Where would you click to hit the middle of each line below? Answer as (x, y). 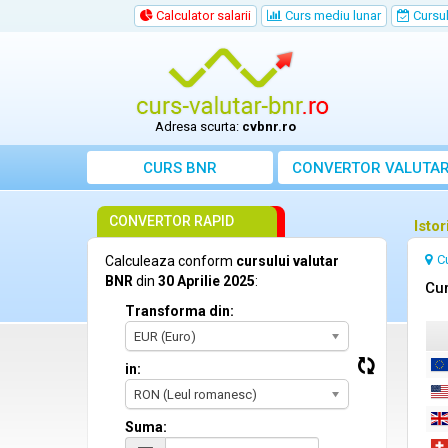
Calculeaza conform (170, 261)
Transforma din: (179, 311)
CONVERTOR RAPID (171, 221)
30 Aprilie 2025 (206, 281)
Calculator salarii (202, 15)
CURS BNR (180, 168)
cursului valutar (287, 261)
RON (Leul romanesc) (195, 394)
